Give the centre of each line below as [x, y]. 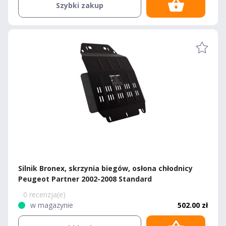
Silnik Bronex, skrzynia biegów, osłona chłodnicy [105, 168]
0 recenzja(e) [44, 194]
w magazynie [52, 205]
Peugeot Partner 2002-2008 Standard [85, 179]
